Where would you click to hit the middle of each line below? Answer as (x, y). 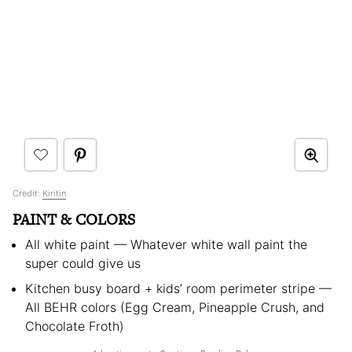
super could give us (83, 264)
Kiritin (54, 194)
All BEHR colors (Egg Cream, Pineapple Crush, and (175, 308)
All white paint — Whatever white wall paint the (166, 245)
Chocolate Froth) (75, 326)
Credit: (27, 194)
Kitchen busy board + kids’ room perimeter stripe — (178, 289)
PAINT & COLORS (74, 220)
